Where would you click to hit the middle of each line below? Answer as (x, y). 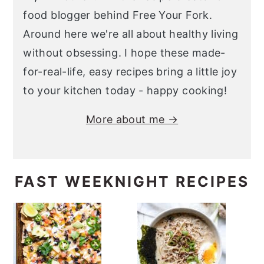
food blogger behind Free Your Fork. (118, 15)
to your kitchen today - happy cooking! (125, 90)
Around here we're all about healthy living (131, 34)
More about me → (132, 119)
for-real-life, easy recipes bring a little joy (130, 72)
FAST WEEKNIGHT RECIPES (132, 181)
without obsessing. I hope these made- (124, 53)
